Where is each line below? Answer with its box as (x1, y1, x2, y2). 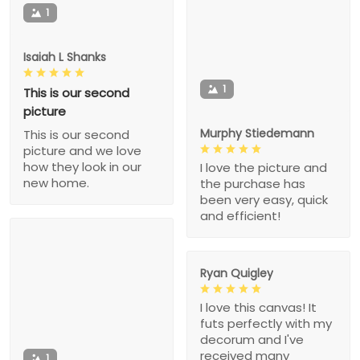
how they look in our (23, 157, 141, 175)
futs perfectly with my (200, 315, 332, 333)
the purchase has (200, 175, 305, 193)
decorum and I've (200, 331, 304, 349)
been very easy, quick (200, 191, 328, 209)
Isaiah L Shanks (23, 48, 106, 65)
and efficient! (200, 207, 280, 225)
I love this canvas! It (200, 299, 317, 317)
